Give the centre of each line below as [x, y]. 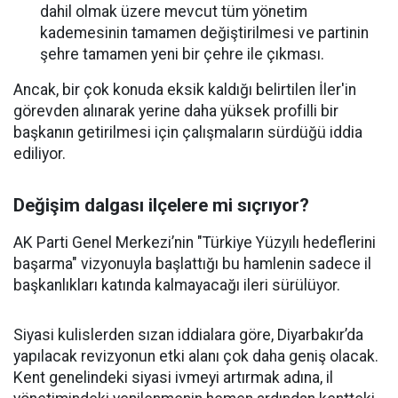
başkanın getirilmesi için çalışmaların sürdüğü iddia [188, 132]
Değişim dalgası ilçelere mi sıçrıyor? [161, 205]
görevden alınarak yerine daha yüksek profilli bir [176, 111]
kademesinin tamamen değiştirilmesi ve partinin [204, 33]
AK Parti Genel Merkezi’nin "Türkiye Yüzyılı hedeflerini [195, 243]
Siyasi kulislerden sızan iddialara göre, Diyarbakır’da [188, 335]
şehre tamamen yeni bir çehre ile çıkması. [182, 54]
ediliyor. [40, 154]
